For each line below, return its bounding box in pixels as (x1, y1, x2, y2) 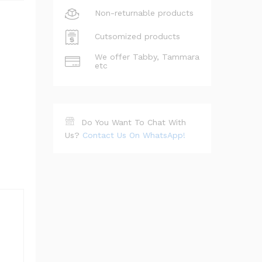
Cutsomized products (95, 32, 180, 42)
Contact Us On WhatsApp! (82, 130, 185, 140)
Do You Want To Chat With (81, 117, 186, 127)
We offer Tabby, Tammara (95, 51, 199, 61)
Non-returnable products (95, 8, 194, 18)
